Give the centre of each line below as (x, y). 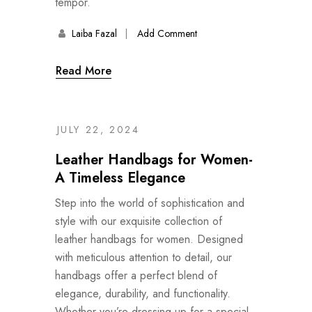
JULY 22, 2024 (98, 129)
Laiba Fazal (94, 33)
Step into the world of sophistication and (150, 203)
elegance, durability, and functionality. (143, 293)
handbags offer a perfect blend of (136, 275)
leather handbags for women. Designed (149, 239)
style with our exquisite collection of (139, 221)
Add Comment (167, 33)
